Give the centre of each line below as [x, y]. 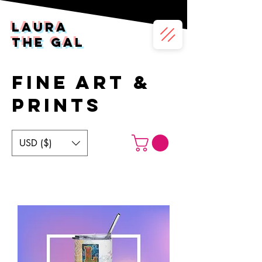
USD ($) [36, 143]
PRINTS [57, 105]
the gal [48, 42]
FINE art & [81, 82]
